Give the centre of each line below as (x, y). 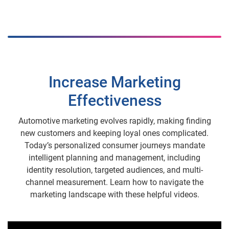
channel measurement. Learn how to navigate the (114, 182)
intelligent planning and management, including (114, 158)
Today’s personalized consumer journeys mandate (114, 146)
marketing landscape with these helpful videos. (114, 195)
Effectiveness (114, 101)
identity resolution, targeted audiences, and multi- (114, 170)
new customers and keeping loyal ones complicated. (114, 133)
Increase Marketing (114, 82)
